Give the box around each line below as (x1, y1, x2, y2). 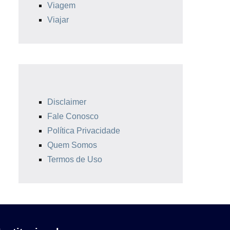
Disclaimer (47, 98, 86, 107)
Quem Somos (47, 141, 97, 150)
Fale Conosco (47, 112, 99, 121)
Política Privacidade (47, 126, 120, 136)
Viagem (47, 1, 75, 10)
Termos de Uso (47, 155, 102, 164)
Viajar (47, 15, 69, 25)
